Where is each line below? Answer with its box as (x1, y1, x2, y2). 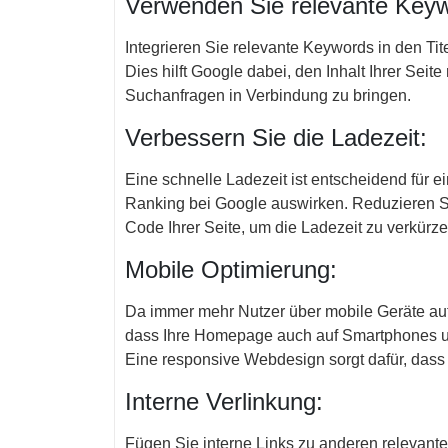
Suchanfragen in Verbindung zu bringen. (125, 87, 411, 104)
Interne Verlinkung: (125, 388, 323, 415)
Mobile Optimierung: (125, 256, 337, 283)
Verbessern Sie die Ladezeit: (125, 124, 427, 151)
